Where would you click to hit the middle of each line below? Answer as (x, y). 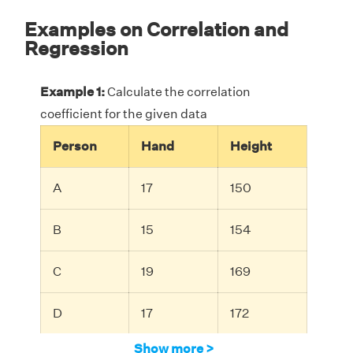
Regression (76, 48)
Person (75, 146)
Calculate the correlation (178, 91)
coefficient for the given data (124, 113)
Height (251, 146)
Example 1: (72, 91)
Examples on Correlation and (156, 29)
